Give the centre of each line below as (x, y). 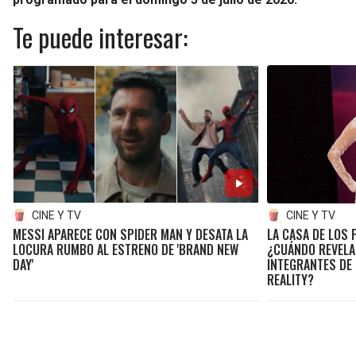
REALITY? (291, 280)
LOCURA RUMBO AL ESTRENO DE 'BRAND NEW (126, 250)
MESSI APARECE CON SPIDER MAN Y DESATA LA (130, 235)
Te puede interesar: (100, 37)
